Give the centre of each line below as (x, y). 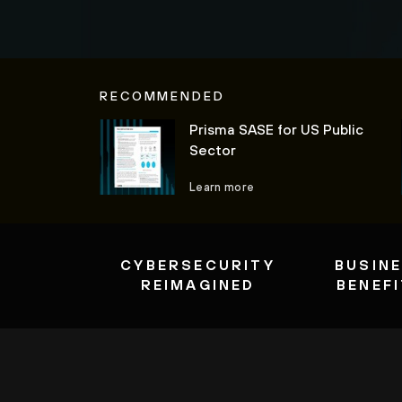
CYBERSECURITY (198, 264)
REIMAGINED (198, 284)
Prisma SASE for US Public (276, 129)
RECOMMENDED (162, 95)
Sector (213, 149)
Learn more (222, 187)
